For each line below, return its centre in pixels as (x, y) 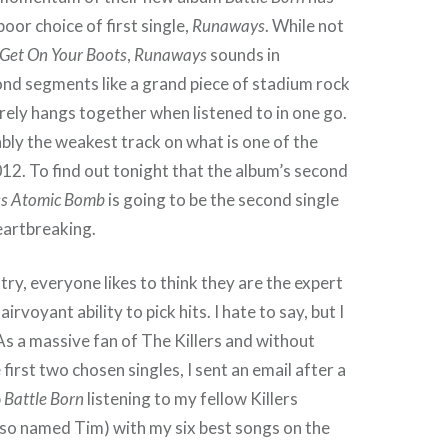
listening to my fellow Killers (191, 399)
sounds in (244, 54)
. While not (305, 25)
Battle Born (44, 399)
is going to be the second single (222, 199)
